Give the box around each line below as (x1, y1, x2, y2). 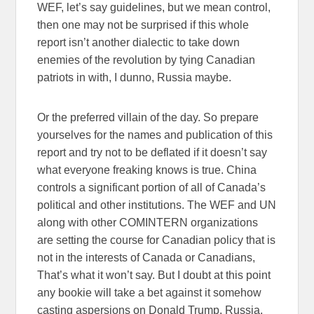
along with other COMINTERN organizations (37, 216, 259, 228)
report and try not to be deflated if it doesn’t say (37, 146, 268, 158)
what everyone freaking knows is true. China (37, 163, 257, 176)
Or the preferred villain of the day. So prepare (37, 111, 259, 123)
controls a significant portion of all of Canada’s (37, 181, 266, 193)
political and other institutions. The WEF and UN (37, 198, 277, 211)
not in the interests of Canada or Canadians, (37, 251, 256, 264)
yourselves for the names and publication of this (37, 128, 273, 141)
